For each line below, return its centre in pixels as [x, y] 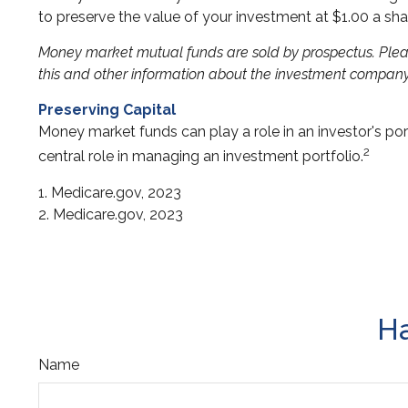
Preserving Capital [107, 110]
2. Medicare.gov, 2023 [111, 214]
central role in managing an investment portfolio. [201, 157]
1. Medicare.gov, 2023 [110, 192]
